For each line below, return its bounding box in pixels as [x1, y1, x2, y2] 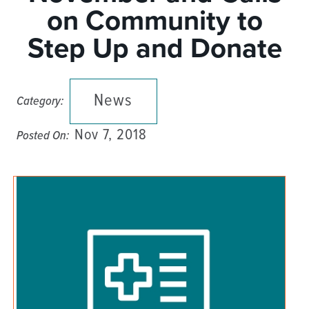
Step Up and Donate [27, 31, 282, 65]
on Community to [46, 3, 263, 37]
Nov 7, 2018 [74, 125, 147, 146]
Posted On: [17, 127, 70, 144]
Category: [17, 92, 64, 110]
